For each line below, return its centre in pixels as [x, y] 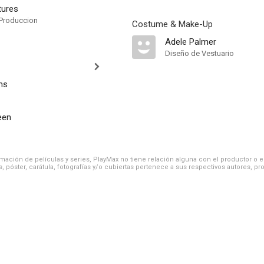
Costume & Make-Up [172, 24]
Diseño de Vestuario [199, 53]
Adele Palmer [191, 42]
